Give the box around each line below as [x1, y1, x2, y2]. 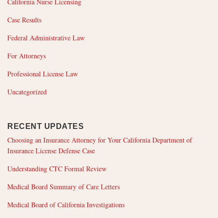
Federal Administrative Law [7, 33, 85, 43]
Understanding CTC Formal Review [7, 164, 107, 174]
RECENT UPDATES [7, 122, 84, 131]
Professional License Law [7, 69, 78, 79]
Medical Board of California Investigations [7, 200, 125, 210]
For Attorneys [7, 51, 46, 61]
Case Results [7, 15, 41, 25]
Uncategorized [7, 87, 47, 97]
